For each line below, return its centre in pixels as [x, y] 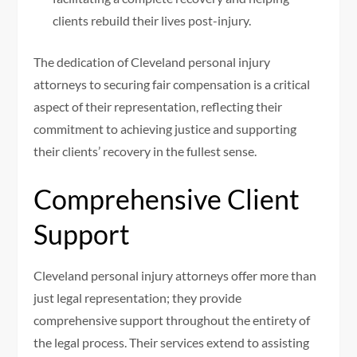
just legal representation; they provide [138, 298]
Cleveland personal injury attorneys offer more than [175, 276]
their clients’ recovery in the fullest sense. [145, 151]
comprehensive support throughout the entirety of [172, 320]
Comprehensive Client [167, 199]
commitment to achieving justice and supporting [165, 129]
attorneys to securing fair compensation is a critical [172, 84]
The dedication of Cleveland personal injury [152, 62]
